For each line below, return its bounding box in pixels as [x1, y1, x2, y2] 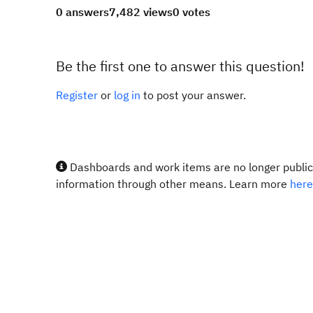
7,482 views [109, 5, 173, 19]
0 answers [56, 5, 109, 19]
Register [56, 88, 98, 102]
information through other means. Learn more [56, 177, 290, 191]
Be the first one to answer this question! [56, 57, 305, 75]
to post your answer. [140, 88, 246, 102]
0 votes [173, 5, 210, 19]
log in [114, 88, 140, 102]
